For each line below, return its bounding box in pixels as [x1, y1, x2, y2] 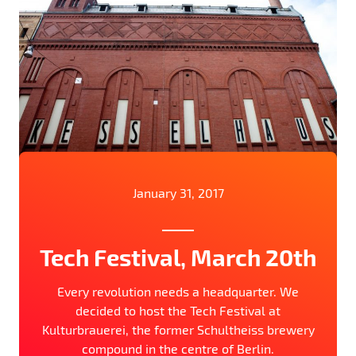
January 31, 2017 [132, 184, 224, 202]
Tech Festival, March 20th [40, 241, 316, 273]
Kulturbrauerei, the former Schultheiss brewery [41, 321, 315, 339]
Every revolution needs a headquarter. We [57, 283, 299, 300]
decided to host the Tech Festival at [75, 302, 281, 319]
